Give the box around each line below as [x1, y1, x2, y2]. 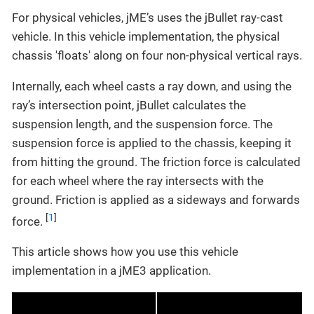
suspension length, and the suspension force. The [12, 116, 273, 131]
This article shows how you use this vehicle [12, 245, 238, 259]
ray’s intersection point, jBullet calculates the [12, 97, 246, 112]
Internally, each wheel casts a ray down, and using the [12, 78, 292, 93]
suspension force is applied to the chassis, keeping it [12, 135, 292, 150]
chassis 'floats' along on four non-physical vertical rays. [12, 48, 302, 62]
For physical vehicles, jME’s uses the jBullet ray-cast [12, 10, 283, 25]
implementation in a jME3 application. [12, 264, 211, 278]
